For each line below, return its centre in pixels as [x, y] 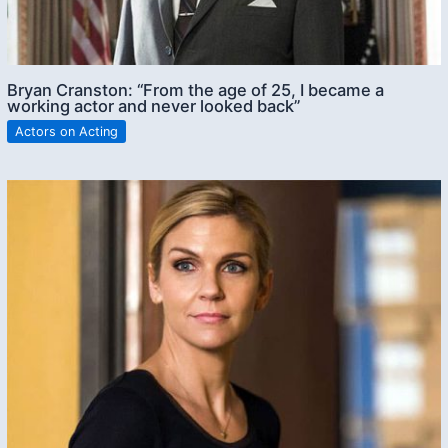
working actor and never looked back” [154, 105]
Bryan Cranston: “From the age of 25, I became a [196, 89]
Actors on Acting [67, 131]
